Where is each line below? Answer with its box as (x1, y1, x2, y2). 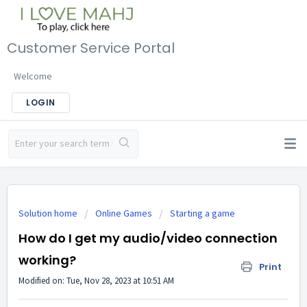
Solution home (19, 207, 79, 219)
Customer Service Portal (7, 38, 175, 58)
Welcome (14, 69, 52, 82)
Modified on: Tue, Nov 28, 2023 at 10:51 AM (19, 275, 174, 286)
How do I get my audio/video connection (19, 230, 278, 247)
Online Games (95, 207, 152, 219)
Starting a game (170, 207, 235, 219)
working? (19, 251, 76, 269)
